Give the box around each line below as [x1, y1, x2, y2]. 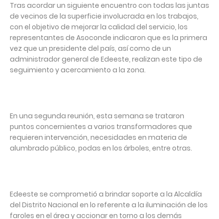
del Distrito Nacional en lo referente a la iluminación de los [10, 200, 208, 210]
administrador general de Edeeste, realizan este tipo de [10, 54, 202, 65]
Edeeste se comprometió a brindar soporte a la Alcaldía [10, 189, 202, 199]
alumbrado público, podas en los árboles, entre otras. [10, 143, 192, 153]
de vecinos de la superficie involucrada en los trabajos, [10, 11, 198, 22]
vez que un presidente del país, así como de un [10, 44, 171, 54]
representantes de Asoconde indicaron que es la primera [10, 33, 207, 43]
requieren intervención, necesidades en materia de [10, 132, 187, 143]
